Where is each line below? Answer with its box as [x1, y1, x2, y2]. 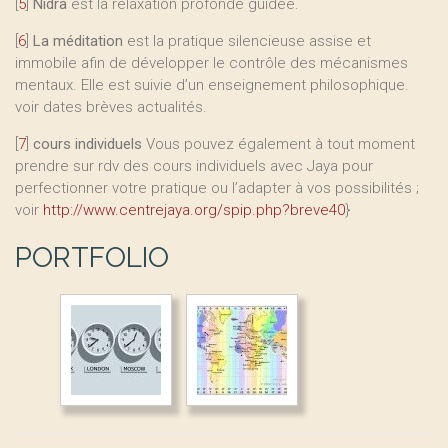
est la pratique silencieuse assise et [123, 31, 371, 50]
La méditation [33, 31, 123, 50]
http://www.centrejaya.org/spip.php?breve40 [43, 200, 345, 219]
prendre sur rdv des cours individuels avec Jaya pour [15, 156, 373, 175]
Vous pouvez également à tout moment [142, 134, 415, 153]
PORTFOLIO [15, 240, 169, 274]
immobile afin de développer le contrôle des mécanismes [15, 53, 408, 72]
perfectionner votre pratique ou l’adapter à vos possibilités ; [15, 178, 419, 197]
